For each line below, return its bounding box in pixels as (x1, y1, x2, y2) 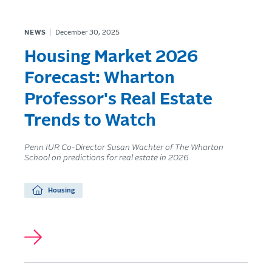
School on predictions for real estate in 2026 (24, 153, 189, 162)
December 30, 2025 (55, 29, 120, 36)
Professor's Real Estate (24, 90, 212, 108)
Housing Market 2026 (24, 48, 198, 66)
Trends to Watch (24, 112, 156, 129)
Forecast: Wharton (24, 69, 175, 87)
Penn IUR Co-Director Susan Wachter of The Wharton (24, 143, 223, 152)
